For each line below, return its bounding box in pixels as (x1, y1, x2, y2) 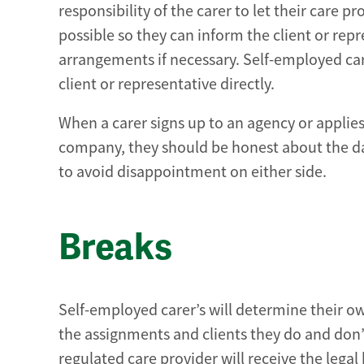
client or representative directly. (58, 74, 275, 95)
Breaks (58, 225, 172, 271)
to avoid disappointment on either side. (58, 162, 327, 183)
